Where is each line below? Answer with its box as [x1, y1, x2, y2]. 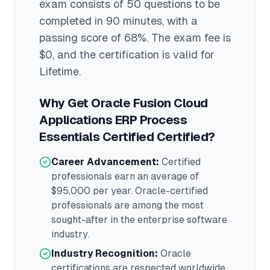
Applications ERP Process [39, 113, 187, 127]
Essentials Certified [39, 130, 154, 143]
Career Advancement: [51, 156, 159, 168]
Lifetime [39, 65, 79, 78]
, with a [162, 14, 198, 27]
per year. [90, 185, 135, 196]
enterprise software [137, 214, 227, 225]
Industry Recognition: [51, 248, 158, 259]
